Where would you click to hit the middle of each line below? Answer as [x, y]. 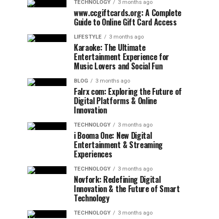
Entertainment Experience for [122, 57]
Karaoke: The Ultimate [110, 47]
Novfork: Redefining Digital [117, 179]
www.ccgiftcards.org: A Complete [128, 13]
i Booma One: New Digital [113, 135]
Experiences [93, 154]
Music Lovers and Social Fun [118, 66]
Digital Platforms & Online [115, 101]
